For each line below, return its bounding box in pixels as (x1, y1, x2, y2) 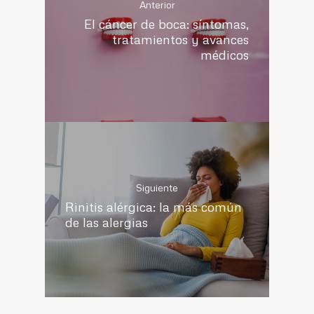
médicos (200, 46, 250, 63)
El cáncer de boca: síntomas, (84, 15, 250, 32)
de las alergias (64, 214, 148, 231)
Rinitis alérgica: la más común (64, 198, 242, 215)
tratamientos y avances (112, 31, 250, 48)
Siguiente (136, 182, 178, 194)
